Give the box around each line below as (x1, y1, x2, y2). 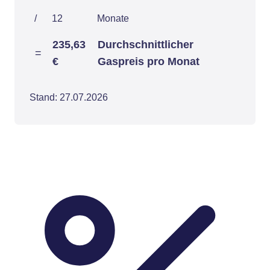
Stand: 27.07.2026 (30, 92, 108, 102)
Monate (97, 13, 129, 24)
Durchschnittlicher (98, 39, 193, 51)
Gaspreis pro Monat (98, 55, 199, 67)
